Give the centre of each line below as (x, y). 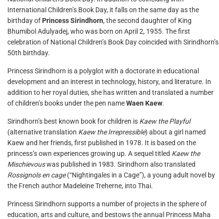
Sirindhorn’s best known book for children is (73, 121)
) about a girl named (175, 132)
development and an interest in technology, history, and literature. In (109, 82)
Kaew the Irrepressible (112, 132)
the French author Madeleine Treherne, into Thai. (80, 186)
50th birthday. (29, 53)
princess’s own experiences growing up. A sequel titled (89, 153)
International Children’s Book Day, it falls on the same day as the (103, 10)
